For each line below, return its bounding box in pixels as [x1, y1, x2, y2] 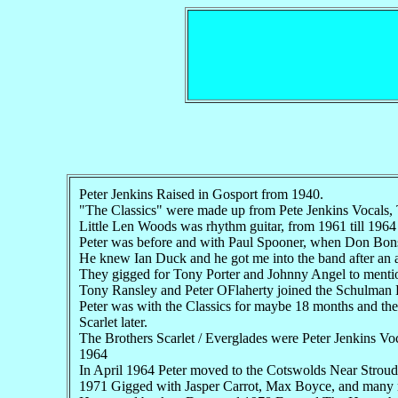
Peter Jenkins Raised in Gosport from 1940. [78, 186, 323, 202]
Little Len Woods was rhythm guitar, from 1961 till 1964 [78, 218, 396, 234]
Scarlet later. [78, 314, 147, 330]
